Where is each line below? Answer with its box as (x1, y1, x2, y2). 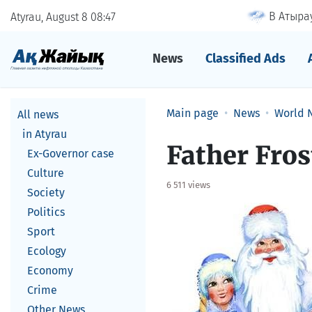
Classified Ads (205, 51, 286, 66)
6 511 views (166, 180, 210, 190)
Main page (166, 107, 219, 120)
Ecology (27, 244, 66, 258)
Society (27, 186, 65, 199)
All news (17, 108, 58, 121)
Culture (27, 166, 64, 180)
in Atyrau (22, 127, 67, 141)
